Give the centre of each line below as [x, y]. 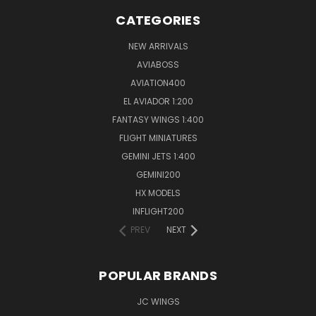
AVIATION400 [158, 83]
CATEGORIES [158, 20]
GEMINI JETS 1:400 [158, 156]
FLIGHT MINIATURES [158, 138]
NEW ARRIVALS [158, 46]
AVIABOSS [158, 64]
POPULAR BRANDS [158, 275]
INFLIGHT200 [158, 211]
